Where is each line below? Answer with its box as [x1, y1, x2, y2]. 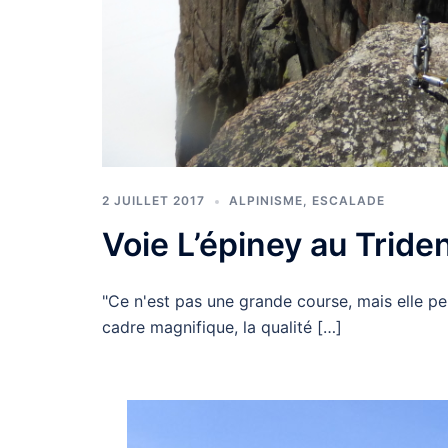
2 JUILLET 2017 [102, 193, 205, 209]
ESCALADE [312, 193, 385, 209]
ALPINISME [229, 193, 303, 209]
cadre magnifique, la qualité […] [102, 317, 342, 338]
